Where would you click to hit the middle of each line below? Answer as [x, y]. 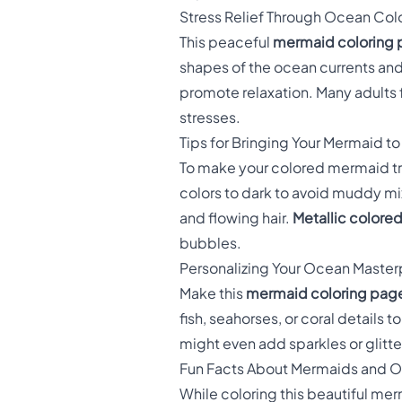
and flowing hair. [236, 218]
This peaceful [226, 43]
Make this [213, 294]
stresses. [210, 118]
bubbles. [210, 244]
